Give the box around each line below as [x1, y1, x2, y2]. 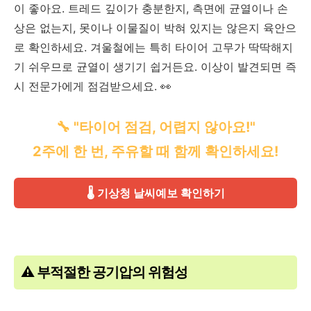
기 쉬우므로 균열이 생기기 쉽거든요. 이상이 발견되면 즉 [14, 59, 296, 74]
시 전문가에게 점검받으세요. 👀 [14, 78, 171, 93]
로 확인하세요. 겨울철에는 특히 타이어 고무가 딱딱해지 [14, 40, 293, 54]
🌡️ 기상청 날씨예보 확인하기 [86, 185, 225, 200]
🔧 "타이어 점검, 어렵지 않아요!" [56, 118, 255, 135]
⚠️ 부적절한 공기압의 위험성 [21, 263, 187, 280]
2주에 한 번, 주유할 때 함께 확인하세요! [33, 142, 278, 160]
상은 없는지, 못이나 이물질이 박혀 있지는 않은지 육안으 [14, 20, 296, 35]
